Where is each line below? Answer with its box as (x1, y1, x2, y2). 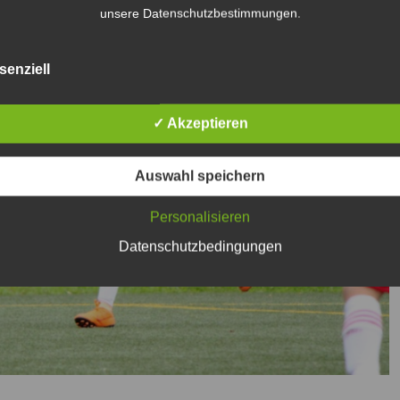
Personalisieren (150, 209, 250, 225)
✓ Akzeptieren (152, 115, 248, 131)
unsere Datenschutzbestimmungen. (99, 5, 301, 21)
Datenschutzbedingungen (118, 238, 282, 254)
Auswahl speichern (135, 168, 265, 184)
